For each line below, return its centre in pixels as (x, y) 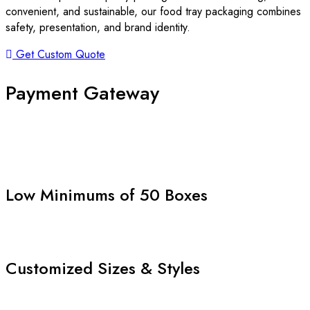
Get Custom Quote (61, 55)
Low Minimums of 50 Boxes (107, 194)
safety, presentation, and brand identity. (98, 28)
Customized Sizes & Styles (103, 268)
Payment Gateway (82, 93)
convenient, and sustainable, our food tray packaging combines (153, 12)
